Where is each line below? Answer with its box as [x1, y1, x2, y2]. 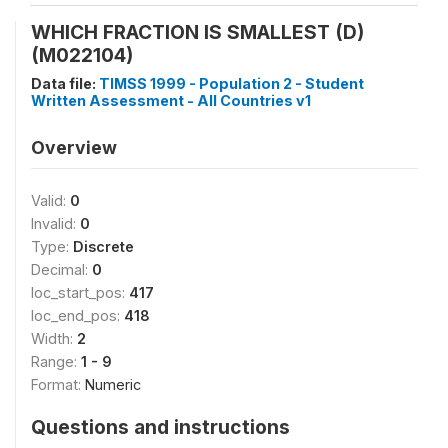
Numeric [85, 376, 141, 393]
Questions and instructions [31, 415, 290, 439]
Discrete [73, 238, 134, 255]
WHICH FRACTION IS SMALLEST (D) [31, 20, 364, 44]
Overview [31, 137, 117, 158]
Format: [31, 376, 85, 393]
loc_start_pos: [31, 284, 129, 301]
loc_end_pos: [31, 307, 124, 324]
